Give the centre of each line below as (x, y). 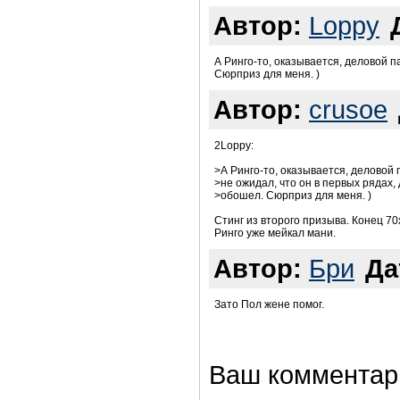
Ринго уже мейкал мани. (275, 233)
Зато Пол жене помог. (269, 305)
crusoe (348, 110)
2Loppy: (234, 146)
